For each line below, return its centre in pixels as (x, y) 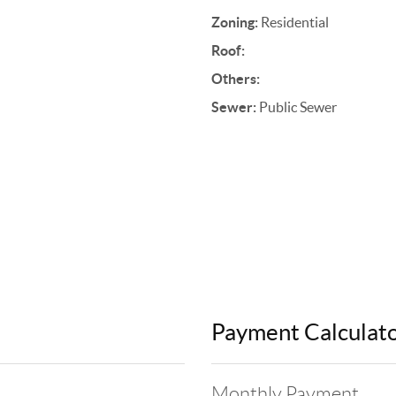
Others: (235, 79)
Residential (293, 22)
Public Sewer (296, 107)
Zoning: (234, 22)
